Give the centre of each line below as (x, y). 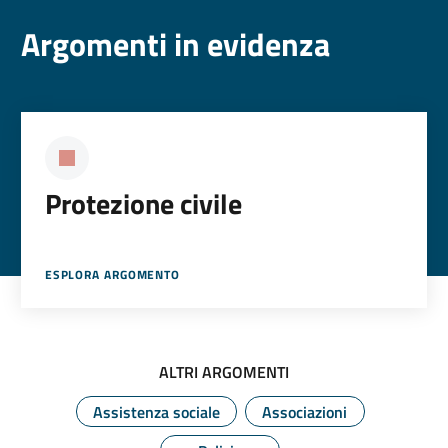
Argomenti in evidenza (175, 44)
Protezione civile (143, 204)
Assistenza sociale (156, 412)
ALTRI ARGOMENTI (224, 372)
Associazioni (304, 412)
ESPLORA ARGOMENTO (112, 275)
